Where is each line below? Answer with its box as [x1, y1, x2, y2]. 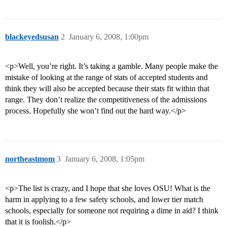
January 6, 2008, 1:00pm [69, 32, 148, 42]
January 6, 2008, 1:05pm [65, 155, 144, 164]
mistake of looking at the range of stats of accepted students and [5, 73, 208, 82]
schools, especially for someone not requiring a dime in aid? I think [5, 206, 218, 215]
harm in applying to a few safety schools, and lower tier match [5, 195, 203, 204]
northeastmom [5, 155, 55, 164]
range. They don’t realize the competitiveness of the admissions [5, 95, 207, 104]
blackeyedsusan [5, 32, 59, 42]
